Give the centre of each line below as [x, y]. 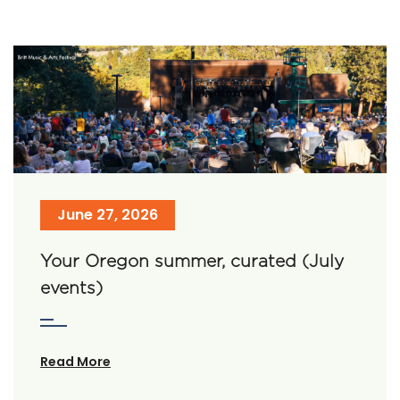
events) [71, 288]
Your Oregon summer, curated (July [192, 262]
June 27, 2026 [108, 215]
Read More [75, 362]
